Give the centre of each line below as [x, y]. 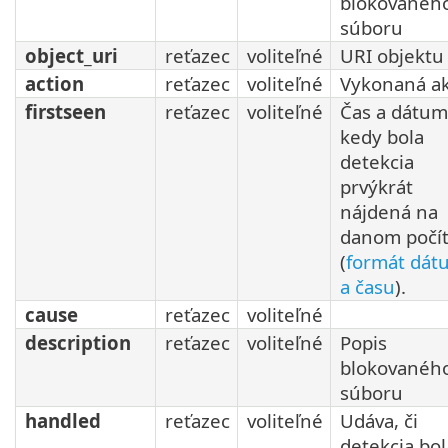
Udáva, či [379, 420]
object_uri [71, 55]
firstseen [65, 111]
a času [367, 286]
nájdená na [389, 211]
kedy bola [382, 136]
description [78, 342]
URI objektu [392, 55]
